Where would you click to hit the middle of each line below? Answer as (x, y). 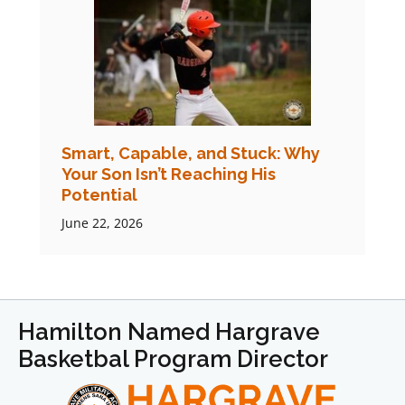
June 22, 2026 (102, 222)
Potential (99, 194)
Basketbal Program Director (173, 358)
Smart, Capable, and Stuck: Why (191, 153)
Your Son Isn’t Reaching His (169, 174)
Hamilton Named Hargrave (169, 331)
